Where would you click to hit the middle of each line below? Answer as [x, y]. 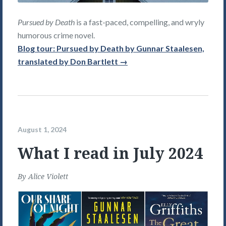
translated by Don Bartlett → [73, 62]
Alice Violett [48, 176]
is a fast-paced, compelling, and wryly [139, 22]
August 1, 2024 [42, 130]
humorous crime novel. [56, 35]
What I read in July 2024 [110, 153]
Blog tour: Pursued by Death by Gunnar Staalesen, [111, 48]
